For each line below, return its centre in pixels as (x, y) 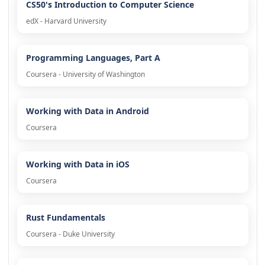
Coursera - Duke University (70, 234)
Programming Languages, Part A (93, 58)
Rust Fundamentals (65, 218)
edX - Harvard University (66, 21)
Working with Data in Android (87, 111)
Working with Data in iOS (77, 164)
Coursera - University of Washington (85, 75)
